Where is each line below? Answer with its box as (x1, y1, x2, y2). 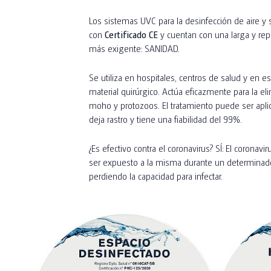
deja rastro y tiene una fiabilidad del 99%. (89, 113, 242, 125)
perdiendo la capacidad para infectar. (89, 169, 223, 182)
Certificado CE (105, 28, 158, 41)
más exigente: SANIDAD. (89, 42, 180, 54)
